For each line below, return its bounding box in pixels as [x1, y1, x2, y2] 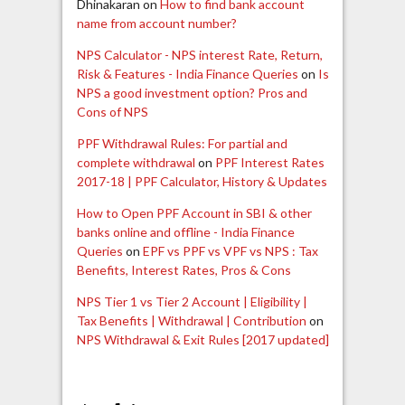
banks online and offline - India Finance [76, 223, 295, 240]
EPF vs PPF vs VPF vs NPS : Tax [142, 242, 318, 259]
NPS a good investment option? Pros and [76, 84, 307, 100]
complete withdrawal [76, 154, 195, 170]
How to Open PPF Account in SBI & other [76, 204, 312, 221]
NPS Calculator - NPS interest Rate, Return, [76, 46, 323, 62]
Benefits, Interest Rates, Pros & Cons [76, 261, 291, 278]
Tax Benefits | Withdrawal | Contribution [76, 312, 306, 328]
